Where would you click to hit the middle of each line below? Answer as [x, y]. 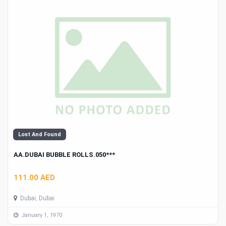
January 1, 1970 [41, 215]
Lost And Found [40, 135]
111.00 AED [34, 177]
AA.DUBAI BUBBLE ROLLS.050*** [64, 155]
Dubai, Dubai [37, 198]
